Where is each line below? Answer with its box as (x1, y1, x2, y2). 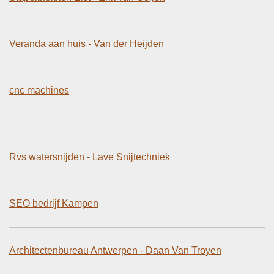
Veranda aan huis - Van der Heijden (9, 38, 164, 49)
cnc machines (9, 84, 69, 95)
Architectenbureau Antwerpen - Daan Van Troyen (9, 245, 221, 256)
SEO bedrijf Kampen (9, 198, 98, 209)
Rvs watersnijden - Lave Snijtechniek (9, 151, 170, 162)
